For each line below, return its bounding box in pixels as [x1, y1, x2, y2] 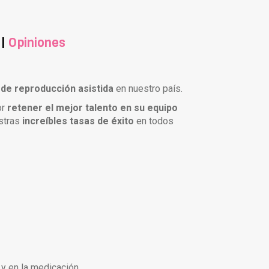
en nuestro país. [113, 82, 183, 94]
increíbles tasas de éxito [22, 115, 134, 127]
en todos [134, 115, 174, 127]
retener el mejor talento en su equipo [7, 101, 178, 113]
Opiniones [8, 34, 65, 51]
